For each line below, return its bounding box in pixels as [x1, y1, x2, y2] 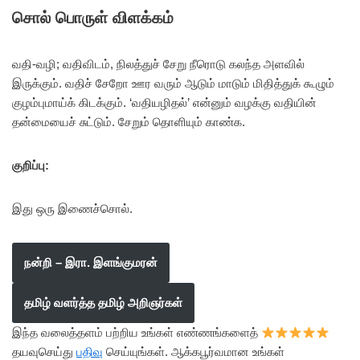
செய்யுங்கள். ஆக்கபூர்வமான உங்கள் [103, 345, 284, 358]
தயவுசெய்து [12, 345, 76, 358]
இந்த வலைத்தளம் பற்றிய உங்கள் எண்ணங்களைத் [12, 325, 261, 339]
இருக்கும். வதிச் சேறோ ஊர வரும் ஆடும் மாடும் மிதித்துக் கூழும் [12, 76, 334, 90]
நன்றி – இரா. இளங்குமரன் [24, 256, 157, 269]
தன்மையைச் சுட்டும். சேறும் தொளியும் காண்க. [12, 115, 245, 129]
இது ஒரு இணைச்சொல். [12, 202, 133, 215]
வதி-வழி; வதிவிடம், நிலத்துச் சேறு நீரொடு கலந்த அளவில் [12, 57, 305, 71]
